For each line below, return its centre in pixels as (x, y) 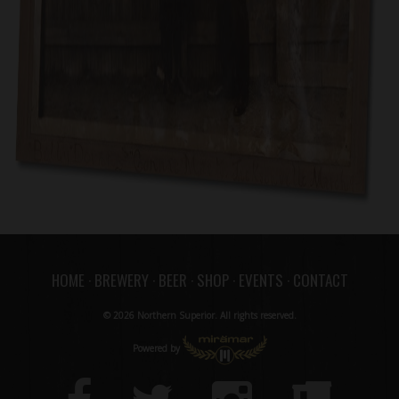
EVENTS (261, 281)
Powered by (157, 349)
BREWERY (121, 281)
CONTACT (320, 281)
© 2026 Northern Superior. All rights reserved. (199, 316)
